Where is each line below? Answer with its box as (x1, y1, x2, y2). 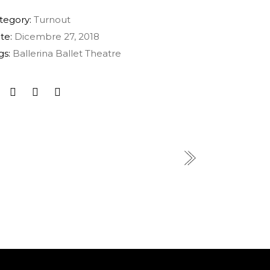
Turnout (34, 14, 71, 26)
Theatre (85, 48, 122, 60)
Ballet (55, 48, 83, 60)
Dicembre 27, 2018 (14, 31, 100, 43)
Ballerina (13, 48, 54, 60)
